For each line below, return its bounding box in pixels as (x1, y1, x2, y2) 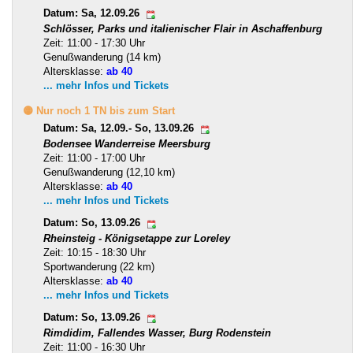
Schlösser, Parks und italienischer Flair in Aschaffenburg (43, 22, 322, 35)
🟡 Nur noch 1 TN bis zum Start (23, 104, 175, 117)
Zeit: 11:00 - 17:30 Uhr (43, 36, 145, 49)
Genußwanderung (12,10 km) (43, 165, 175, 178)
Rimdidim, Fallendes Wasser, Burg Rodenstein (43, 326, 271, 339)
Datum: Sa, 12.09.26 (43, 7, 143, 20)
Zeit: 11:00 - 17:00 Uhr (43, 151, 145, 164)
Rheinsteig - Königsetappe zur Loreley (43, 232, 230, 244)
